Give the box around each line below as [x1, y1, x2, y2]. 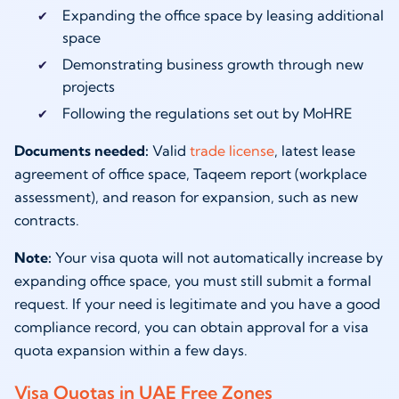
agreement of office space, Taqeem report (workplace [14, 165, 367, 183]
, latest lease [274, 142, 355, 160]
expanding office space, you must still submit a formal [14, 272, 371, 290]
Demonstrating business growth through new [61, 55, 363, 74]
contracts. [14, 211, 79, 230]
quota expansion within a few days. [14, 341, 248, 360]
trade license [190, 142, 274, 160]
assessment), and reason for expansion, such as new [14, 188, 358, 207]
